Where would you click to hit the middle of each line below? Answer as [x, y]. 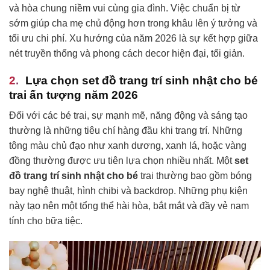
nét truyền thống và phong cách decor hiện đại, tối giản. [127, 53]
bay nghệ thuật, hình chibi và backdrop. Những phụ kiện [128, 191]
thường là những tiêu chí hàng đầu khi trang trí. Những [126, 131]
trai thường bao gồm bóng [195, 176]
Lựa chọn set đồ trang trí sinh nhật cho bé [142, 80]
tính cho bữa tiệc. [46, 221]
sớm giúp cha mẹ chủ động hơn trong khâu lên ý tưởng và [133, 23]
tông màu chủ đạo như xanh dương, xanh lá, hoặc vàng [128, 146]
